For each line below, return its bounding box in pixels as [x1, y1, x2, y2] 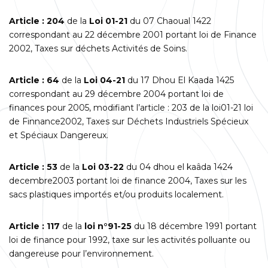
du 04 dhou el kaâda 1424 [124, 161, 233, 172]
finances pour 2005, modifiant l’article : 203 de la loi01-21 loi [9, 102, 253, 113]
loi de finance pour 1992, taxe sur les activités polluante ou [9, 234, 250, 245]
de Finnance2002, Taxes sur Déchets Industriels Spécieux [9, 115, 248, 127]
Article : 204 [9, 15, 67, 26]
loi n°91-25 [82, 220, 132, 232]
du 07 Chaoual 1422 [127, 15, 211, 26]
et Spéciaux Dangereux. [9, 129, 108, 141]
